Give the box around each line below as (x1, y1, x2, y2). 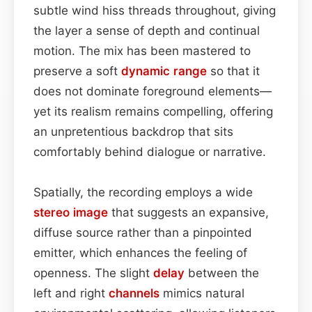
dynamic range (121, 63, 207, 78)
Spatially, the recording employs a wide (33, 185, 253, 199)
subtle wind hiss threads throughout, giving (33, 3, 276, 17)
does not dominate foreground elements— (33, 84, 272, 98)
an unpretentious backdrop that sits (33, 124, 233, 139)
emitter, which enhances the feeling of (33, 245, 247, 260)
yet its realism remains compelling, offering (33, 104, 273, 118)
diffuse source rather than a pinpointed (33, 225, 252, 240)
